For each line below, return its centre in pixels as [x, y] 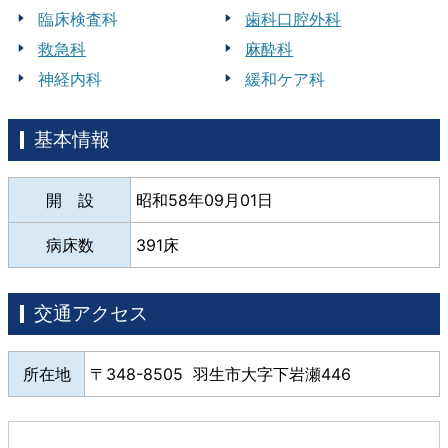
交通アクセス [91, 313]
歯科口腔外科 [293, 19]
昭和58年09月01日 [204, 200]
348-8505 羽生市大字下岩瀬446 [228, 374]
